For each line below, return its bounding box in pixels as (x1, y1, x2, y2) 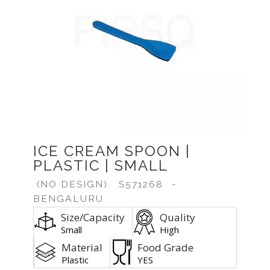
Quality (160, 210, 195, 224)
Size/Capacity (61, 210, 125, 224)
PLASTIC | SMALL (33, 157, 168, 174)
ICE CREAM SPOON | (33, 142, 190, 160)
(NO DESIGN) (33, 178, 111, 190)
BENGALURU (33, 193, 104, 204)
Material (61, 240, 102, 254)
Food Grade (137, 240, 193, 254)
